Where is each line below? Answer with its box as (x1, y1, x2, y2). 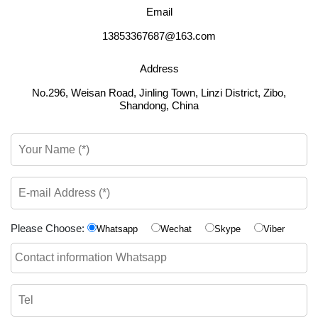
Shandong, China (119, 99, 199, 111)
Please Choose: (11, 221, 84, 234)
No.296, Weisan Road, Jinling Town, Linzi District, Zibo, (32, 86, 286, 99)
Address (139, 62, 179, 75)
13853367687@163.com (102, 29, 216, 42)
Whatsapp (97, 223, 138, 234)
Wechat (160, 223, 192, 234)
